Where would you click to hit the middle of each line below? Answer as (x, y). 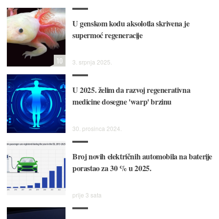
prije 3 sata (87, 195)
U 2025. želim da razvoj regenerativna (131, 90)
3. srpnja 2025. (92, 62)
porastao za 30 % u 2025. (112, 168)
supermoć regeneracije (108, 35)
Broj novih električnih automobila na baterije (142, 156)
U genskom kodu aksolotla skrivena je (131, 23)
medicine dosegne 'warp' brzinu (122, 102)
